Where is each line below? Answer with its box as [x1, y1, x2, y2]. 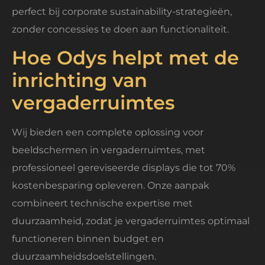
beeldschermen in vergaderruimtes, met [12, 144, 205, 156]
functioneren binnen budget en [12, 233, 164, 245]
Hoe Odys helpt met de [12, 46, 239, 70]
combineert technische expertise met [12, 198, 193, 209]
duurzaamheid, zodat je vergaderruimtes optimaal [12, 215, 250, 227]
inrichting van [12, 69, 147, 92]
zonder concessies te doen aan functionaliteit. [12, 23, 229, 35]
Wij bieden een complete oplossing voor [12, 127, 203, 138]
